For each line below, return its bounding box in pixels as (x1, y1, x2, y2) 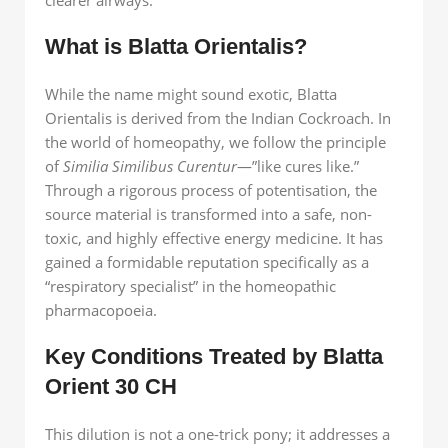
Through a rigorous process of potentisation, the (45, 179, 377, 200)
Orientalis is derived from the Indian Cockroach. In (45, 107, 391, 128)
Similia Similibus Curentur (63, 155, 237, 176)
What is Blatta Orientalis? (45, 33, 307, 59)
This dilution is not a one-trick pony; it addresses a (45, 423, 390, 444)
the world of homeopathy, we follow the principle (45, 131, 386, 152)
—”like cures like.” (237, 155, 359, 176)
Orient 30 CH (45, 373, 177, 399)
